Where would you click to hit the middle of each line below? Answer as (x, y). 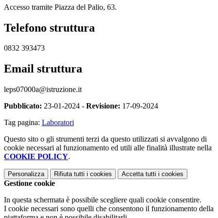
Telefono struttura (49, 27)
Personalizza (26, 174)
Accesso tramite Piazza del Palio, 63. (60, 7)
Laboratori (58, 123)
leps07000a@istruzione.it (43, 90)
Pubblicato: (23, 106)
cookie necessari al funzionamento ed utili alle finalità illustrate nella (108, 148)
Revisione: (103, 106)
